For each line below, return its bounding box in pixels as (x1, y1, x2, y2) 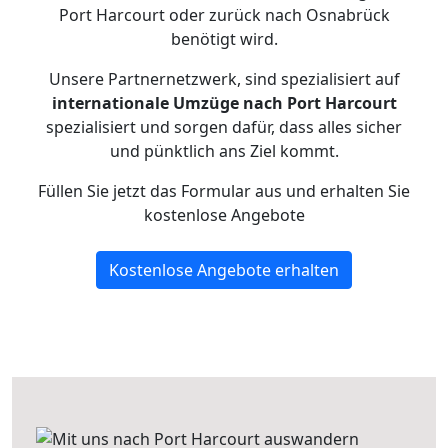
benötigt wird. (170, 28, 278, 50)
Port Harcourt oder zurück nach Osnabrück (58, 4, 390, 26)
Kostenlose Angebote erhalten (109, 259, 339, 281)
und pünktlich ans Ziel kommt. (109, 140, 339, 162)
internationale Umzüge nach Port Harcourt (51, 92, 397, 114)
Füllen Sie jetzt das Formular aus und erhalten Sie (38, 180, 410, 202)
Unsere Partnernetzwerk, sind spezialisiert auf (48, 68, 400, 90)
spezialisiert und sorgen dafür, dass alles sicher (46, 116, 402, 138)
